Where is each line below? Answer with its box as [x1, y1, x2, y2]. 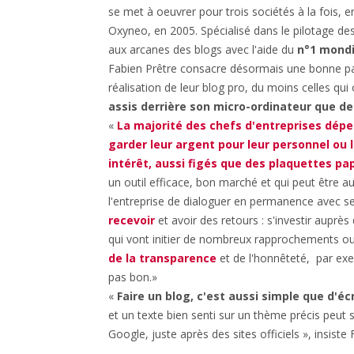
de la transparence [108, 250, 220, 265]
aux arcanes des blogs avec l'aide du [108, 42, 297, 57]
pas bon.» [108, 269, 157, 284]
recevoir [108, 213, 155, 228]
